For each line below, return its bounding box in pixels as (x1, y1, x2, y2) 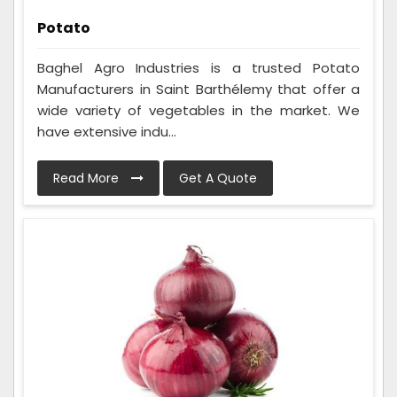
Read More (53, 169, 122, 188)
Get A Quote (179, 169, 257, 188)
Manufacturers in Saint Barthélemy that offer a (37, 80, 360, 99)
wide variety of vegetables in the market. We (37, 101, 360, 121)
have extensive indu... (37, 122, 176, 142)
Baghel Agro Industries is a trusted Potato (37, 58, 360, 78)
